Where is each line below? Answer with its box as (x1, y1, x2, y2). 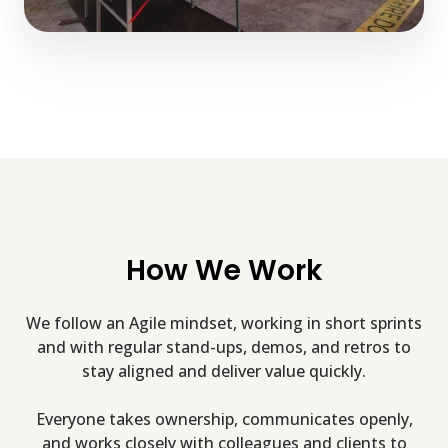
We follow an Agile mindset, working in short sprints (26, 311, 422, 334)
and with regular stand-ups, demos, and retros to (37, 335, 411, 358)
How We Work (125, 250, 323, 290)
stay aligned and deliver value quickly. (82, 359, 366, 382)
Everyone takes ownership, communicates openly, (35, 407, 413, 430)
